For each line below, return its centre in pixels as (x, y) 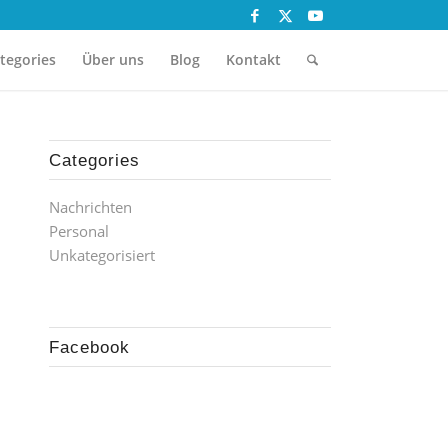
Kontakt (253, 59)
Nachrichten (90, 207)
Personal (78, 231)
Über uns (112, 59)
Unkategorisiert (101, 255)
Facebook (89, 347)
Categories (94, 160)
